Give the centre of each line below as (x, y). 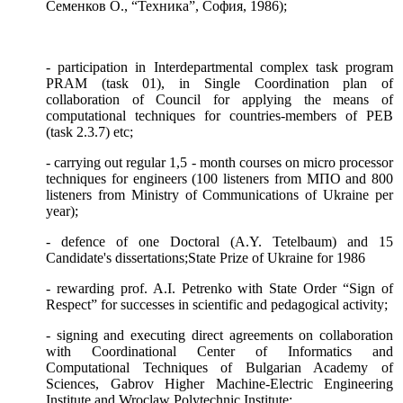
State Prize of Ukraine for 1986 (277, 258)
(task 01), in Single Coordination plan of (240, 84)
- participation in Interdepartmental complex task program (219, 67)
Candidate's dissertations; (117, 258)
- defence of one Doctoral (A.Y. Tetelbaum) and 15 (219, 242)
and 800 (367, 179)
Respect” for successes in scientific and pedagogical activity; (217, 305)
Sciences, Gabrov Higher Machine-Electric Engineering (219, 384)
